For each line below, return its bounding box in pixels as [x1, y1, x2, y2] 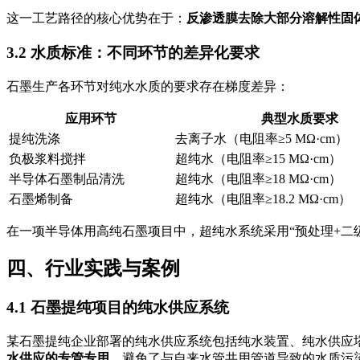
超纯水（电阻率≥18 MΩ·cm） [175, 171, 342, 186]
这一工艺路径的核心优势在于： [6, 11, 186, 26]
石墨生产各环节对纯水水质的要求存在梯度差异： [6, 79, 289, 93]
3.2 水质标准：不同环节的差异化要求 [6, 43, 260, 61]
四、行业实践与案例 [6, 258, 180, 280]
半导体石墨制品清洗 [9, 171, 125, 186]
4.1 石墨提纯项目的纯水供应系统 [6, 299, 229, 317]
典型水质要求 [260, 111, 338, 125]
